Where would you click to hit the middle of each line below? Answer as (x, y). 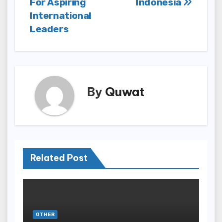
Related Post (59, 158)
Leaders (49, 29)
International (61, 16)
